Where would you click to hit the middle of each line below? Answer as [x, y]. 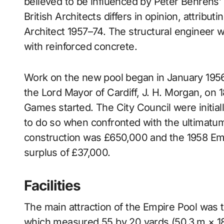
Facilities [52, 185]
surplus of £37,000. [67, 152]
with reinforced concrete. [80, 46]
